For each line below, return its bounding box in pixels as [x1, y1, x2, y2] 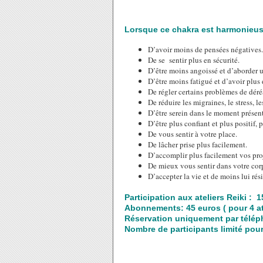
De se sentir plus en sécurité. [148, 55, 240, 65]
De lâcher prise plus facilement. [148, 139, 247, 150]
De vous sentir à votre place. [148, 129, 237, 139]
